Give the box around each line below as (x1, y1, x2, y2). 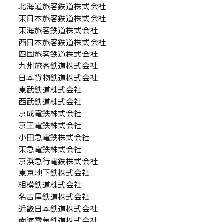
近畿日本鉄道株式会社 (18, 202, 98, 214)
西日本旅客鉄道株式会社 (18, 36, 106, 48)
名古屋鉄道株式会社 (18, 190, 90, 202)
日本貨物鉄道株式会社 (18, 71, 98, 83)
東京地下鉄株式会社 (18, 166, 90, 178)
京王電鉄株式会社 (18, 119, 82, 131)
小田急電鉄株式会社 (18, 131, 90, 143)
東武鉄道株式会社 (18, 83, 82, 95)
